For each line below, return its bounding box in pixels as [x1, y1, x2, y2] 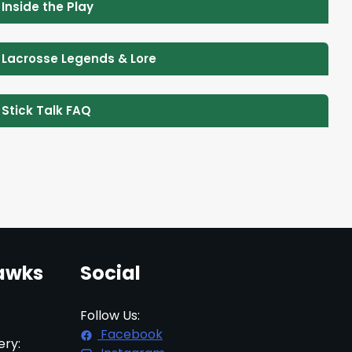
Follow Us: [80, 306, 140, 324]
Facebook [97, 324, 163, 343]
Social [80, 259, 141, 286]
